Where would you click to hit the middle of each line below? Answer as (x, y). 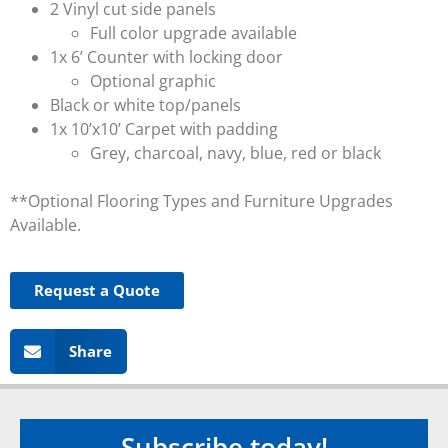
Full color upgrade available (193, 33)
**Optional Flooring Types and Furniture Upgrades (201, 201)
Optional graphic (153, 81)
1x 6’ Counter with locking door (166, 57)
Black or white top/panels (145, 105)
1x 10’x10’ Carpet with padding (164, 129)
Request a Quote (97, 289)
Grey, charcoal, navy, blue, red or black (235, 153)
